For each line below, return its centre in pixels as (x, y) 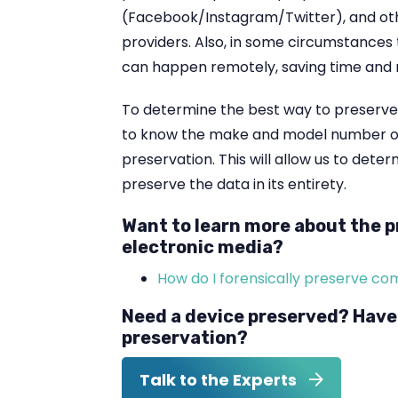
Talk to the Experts (220, 380)
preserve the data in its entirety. (234, 184)
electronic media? (203, 247)
